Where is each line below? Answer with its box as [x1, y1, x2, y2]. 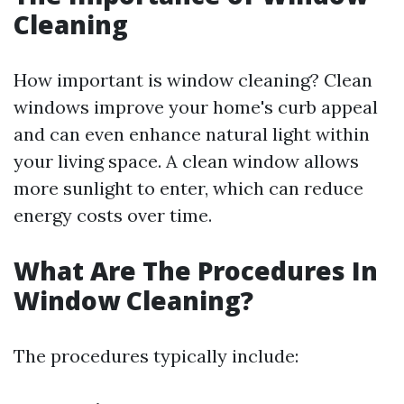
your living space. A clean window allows [14, 150, 359, 172]
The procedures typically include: [14, 344, 298, 367]
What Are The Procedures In [14, 253, 378, 288]
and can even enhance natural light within [14, 123, 370, 145]
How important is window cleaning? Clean [14, 69, 372, 91]
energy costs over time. [14, 204, 212, 226]
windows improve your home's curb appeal [14, 96, 378, 118]
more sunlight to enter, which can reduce [14, 177, 363, 199]
